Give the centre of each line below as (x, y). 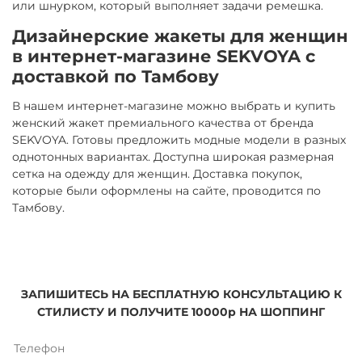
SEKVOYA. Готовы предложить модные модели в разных (179, 139)
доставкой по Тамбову (116, 76)
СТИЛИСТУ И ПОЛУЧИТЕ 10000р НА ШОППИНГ (181, 312)
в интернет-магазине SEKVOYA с (164, 55)
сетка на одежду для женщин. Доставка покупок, (157, 173)
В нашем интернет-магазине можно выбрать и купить (174, 105)
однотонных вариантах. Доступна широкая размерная (173, 156)
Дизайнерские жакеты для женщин (180, 35)
